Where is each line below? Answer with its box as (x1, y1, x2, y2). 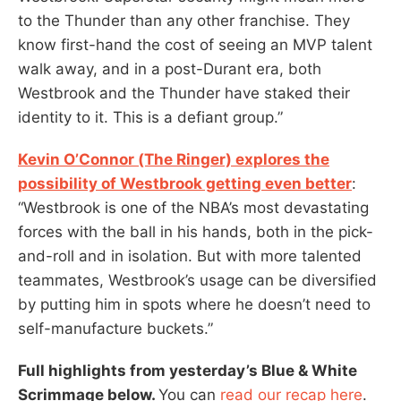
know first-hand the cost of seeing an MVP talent (18, 35, 372, 54)
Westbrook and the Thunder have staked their (18, 83, 350, 102)
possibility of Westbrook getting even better (18, 174, 352, 192)
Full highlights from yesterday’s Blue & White (18, 361, 357, 380)
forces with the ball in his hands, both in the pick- (18, 222, 373, 241)
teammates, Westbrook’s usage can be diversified (18, 270, 377, 289)
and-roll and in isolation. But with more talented (18, 246, 362, 265)
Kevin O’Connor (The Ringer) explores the (18, 149, 329, 168)
